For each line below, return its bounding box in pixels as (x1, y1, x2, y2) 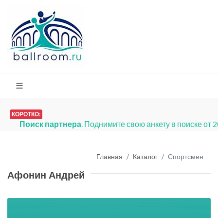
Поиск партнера (19, 119, 81, 128)
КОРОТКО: (12, 110, 40, 118)
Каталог (133, 152, 158, 161)
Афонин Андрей (7, 168, 85, 182)
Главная (96, 152, 123, 161)
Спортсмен (168, 152, 203, 161)
